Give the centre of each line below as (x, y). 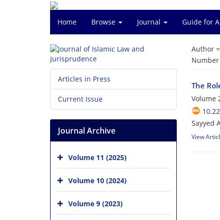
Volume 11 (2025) (97, 157)
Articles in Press (84, 79)
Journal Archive (87, 131)
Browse (104, 22)
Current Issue (80, 99)
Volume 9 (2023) (96, 203)
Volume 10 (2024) (97, 180)
